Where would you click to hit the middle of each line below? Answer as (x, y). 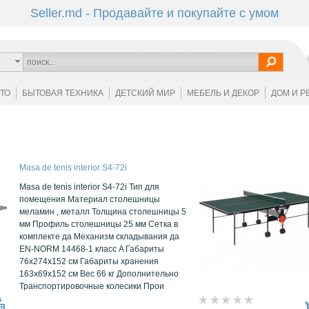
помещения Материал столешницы (90, 199)
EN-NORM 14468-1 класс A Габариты (92, 249)
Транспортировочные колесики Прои (92, 286)
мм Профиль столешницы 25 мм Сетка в (99, 224)
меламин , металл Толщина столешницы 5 (103, 212)
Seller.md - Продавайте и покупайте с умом (154, 13)
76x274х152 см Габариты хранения (89, 261)
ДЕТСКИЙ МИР (145, 93)
